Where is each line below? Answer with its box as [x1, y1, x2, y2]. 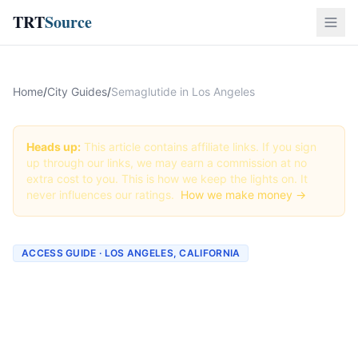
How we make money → [181, 188, 306, 201]
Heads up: [26, 140, 81, 153]
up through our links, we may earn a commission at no [26, 156, 307, 169]
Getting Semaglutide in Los [13, 275, 333, 304]
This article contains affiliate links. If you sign [81, 140, 316, 153]
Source [45, 10, 92, 34]
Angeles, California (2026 [13, 304, 322, 333]
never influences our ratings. [26, 188, 177, 201]
